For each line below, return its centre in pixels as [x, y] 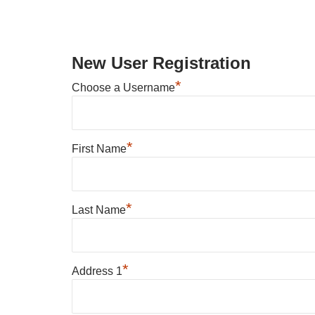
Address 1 [97, 271]
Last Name [99, 210]
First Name [99, 148]
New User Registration [161, 63]
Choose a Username [123, 87]
